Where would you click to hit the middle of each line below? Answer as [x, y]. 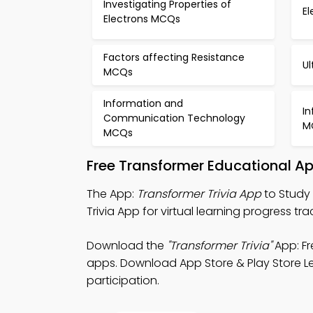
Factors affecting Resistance [174, 57]
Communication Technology [174, 118]
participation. [123, 281]
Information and [143, 103]
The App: [112, 194]
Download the [127, 246]
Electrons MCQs [142, 19]
